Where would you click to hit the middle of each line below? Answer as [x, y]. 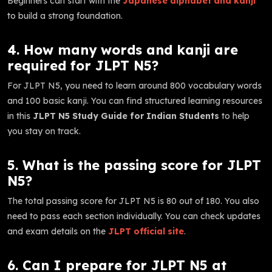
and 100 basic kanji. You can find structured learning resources [135, 100]
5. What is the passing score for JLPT [134, 165]
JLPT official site [146, 231]
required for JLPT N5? [83, 65]
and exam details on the [58, 231]
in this [20, 116]
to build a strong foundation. [65, 15]
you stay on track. [44, 131]
